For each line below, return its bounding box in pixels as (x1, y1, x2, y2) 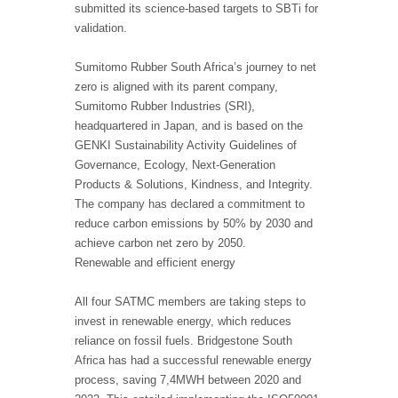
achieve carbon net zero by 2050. (75, 236, 246, 251)
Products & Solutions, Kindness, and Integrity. (75, 178, 313, 192)
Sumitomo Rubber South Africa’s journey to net (75, 60, 316, 75)
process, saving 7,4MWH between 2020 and (75, 373, 301, 387)
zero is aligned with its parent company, (75, 80, 278, 94)
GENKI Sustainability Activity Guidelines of (75, 139, 297, 153)
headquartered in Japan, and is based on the (75, 119, 303, 133)
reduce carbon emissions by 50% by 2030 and (75, 217, 313, 231)
